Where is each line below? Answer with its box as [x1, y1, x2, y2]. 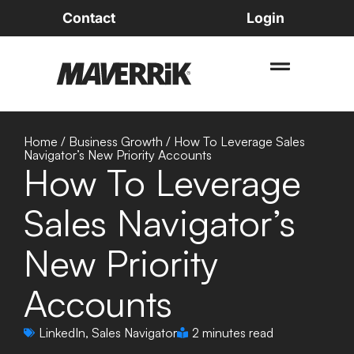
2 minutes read [192, 325, 273, 341]
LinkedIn [39, 325, 85, 341]
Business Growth [69, 134, 163, 149]
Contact [62, 9, 115, 26]
